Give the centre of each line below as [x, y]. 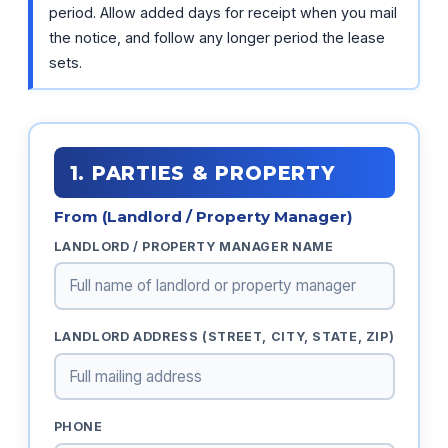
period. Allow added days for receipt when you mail [223, 12]
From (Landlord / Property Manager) [203, 216]
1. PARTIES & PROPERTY [202, 172]
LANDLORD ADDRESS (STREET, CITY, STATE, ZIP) [224, 337]
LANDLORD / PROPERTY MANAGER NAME [193, 246]
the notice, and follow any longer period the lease [217, 37]
